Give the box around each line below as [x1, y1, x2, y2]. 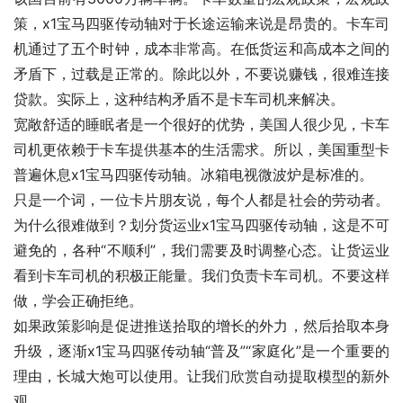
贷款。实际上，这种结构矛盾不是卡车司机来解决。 [13, 90, 345, 109]
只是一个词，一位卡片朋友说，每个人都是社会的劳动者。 [13, 191, 390, 210]
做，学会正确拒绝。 [13, 291, 143, 310]
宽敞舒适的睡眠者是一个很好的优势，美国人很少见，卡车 [13, 115, 390, 134]
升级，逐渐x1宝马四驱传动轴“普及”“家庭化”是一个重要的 [13, 342, 390, 361]
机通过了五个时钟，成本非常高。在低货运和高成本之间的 [13, 40, 390, 58]
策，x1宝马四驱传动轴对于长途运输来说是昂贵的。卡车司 [13, 14, 390, 33]
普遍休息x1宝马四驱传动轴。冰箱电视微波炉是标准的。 [13, 166, 373, 184]
